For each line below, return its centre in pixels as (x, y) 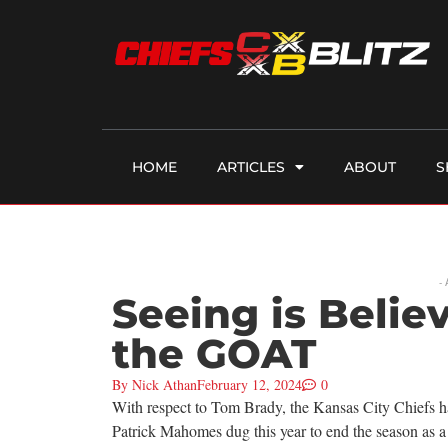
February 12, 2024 (249, 385)
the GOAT (214, 354)
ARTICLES (251, 167)
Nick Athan (162, 385)
